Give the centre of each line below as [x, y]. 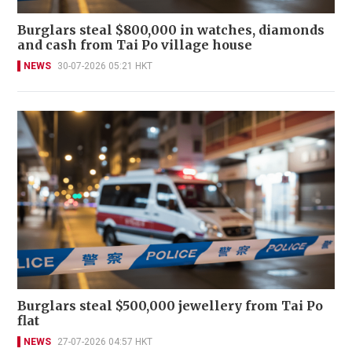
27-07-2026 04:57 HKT [105, 342]
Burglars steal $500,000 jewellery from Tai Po [170, 306]
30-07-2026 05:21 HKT [105, 66]
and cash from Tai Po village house [135, 44]
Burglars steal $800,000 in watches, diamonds [171, 29]
